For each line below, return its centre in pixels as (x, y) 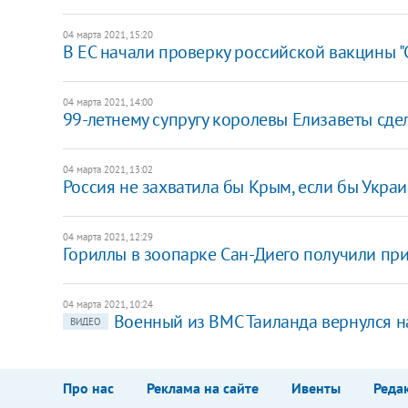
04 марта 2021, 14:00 (107, 102)
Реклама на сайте (202, 388)
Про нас (88, 388)
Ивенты (316, 388)
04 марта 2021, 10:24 (107, 304)
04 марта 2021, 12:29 (107, 236)
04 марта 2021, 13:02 (107, 169)
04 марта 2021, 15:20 (107, 34)
